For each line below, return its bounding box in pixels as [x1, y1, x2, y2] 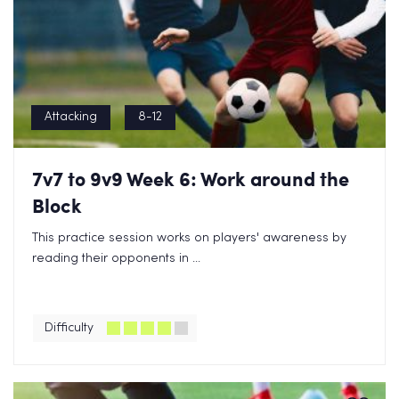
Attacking [45, 111, 97, 123]
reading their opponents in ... [32, 253, 200, 265]
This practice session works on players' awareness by [32, 232, 346, 244]
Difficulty [45, 322, 94, 334]
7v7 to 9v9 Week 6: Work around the [32, 165, 349, 192]
